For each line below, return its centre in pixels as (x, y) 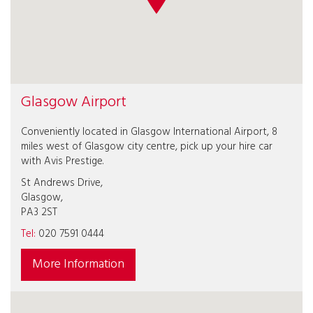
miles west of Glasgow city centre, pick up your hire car (147, 147)
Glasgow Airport (74, 102)
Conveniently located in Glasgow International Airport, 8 (149, 132)
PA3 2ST (39, 212)
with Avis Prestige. (62, 161)
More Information (78, 264)
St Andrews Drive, (62, 183)
